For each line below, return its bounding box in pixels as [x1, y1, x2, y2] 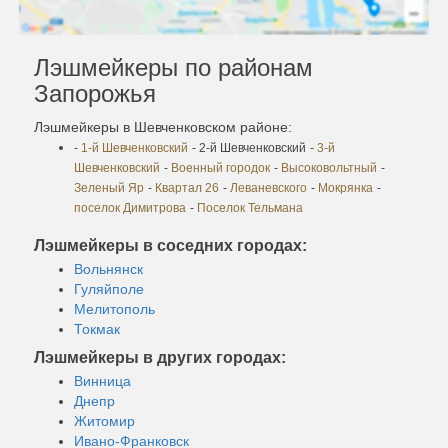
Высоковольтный [281, 160, 377, 175]
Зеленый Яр [74, 180, 144, 195]
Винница [74, 372, 131, 389]
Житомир [74, 412, 135, 429]
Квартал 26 [155, 180, 219, 195]
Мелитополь [74, 300, 155, 317]
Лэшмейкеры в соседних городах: [34, 236, 307, 254]
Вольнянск [74, 260, 143, 277]
